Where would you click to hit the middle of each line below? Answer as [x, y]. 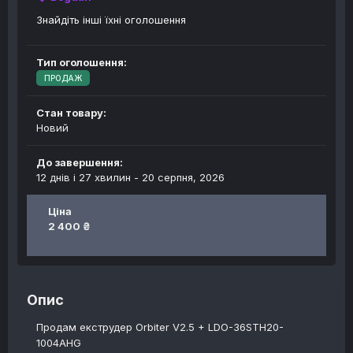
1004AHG [60, 343]
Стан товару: [71, 113]
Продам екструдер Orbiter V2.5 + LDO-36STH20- [160, 327]
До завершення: [80, 163]
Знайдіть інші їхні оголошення [111, 20]
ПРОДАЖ [63, 78]
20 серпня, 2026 [183, 178]
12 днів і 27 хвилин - [89, 178]
